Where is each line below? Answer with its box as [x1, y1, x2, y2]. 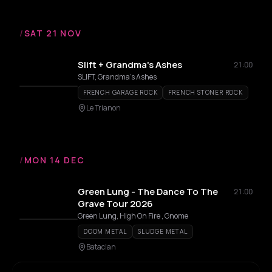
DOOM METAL [83, 227, 127, 236]
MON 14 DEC [24, 154, 85, 166]
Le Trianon [86, 103, 121, 113]
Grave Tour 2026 [78, 197, 153, 210]
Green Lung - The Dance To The [78, 185, 218, 198]
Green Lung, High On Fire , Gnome [78, 211, 188, 221]
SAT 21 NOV [24, 27, 82, 39]
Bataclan [86, 242, 116, 252]
